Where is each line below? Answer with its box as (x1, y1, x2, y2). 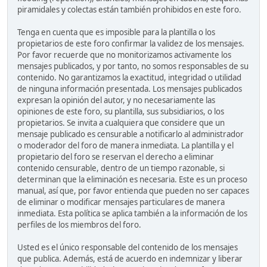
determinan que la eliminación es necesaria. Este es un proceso (17, 173, 247, 185)
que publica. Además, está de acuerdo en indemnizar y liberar (17, 253, 243, 264)
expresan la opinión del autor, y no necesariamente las (17, 94, 215, 105)
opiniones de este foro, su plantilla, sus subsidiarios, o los (17, 105, 224, 117)
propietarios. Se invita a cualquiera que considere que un (17, 117, 225, 128)
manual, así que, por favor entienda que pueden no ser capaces (17, 185, 249, 196)
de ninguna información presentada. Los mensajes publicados (17, 83, 242, 94)
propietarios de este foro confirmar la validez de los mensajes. (17, 38, 244, 49)
